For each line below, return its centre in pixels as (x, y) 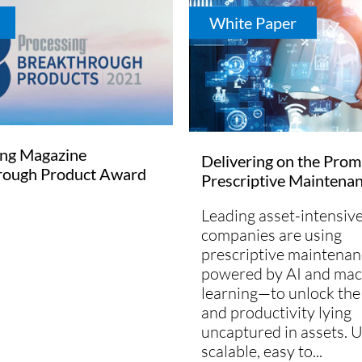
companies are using (271, 234)
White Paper (253, 22)
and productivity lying (276, 312)
